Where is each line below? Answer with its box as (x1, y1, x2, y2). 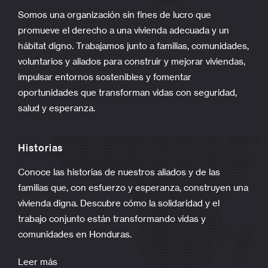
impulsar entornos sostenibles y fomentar (18, 71, 191, 83)
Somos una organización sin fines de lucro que (18, 9, 211, 21)
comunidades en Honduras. (18, 229, 132, 240)
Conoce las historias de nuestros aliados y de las (18, 166, 220, 178)
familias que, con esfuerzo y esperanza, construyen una (18, 182, 248, 194)
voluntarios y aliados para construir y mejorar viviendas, (18, 56, 245, 68)
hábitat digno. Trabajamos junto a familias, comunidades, (18, 40, 249, 52)
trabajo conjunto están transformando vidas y (18, 213, 206, 225)
